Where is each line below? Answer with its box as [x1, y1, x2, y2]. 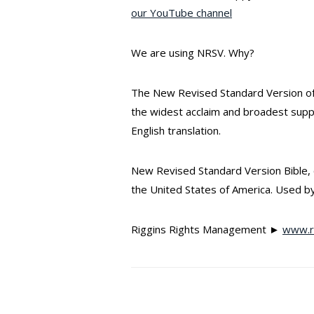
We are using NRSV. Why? [131, 46, 254, 60]
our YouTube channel [131, 6, 232, 20]
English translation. [131, 123, 221, 138]
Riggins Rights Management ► [131, 222, 282, 237]
